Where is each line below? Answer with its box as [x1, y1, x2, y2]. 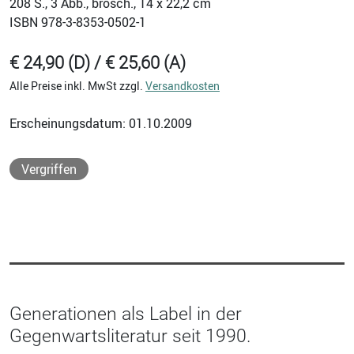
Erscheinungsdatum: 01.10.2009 [9, 114, 192, 132]
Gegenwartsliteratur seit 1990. [9, 324, 250, 347]
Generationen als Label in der [9, 302, 242, 325]
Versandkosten [145, 77, 220, 93]
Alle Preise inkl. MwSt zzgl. [9, 77, 145, 93]
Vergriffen [21, 160, 77, 178]
